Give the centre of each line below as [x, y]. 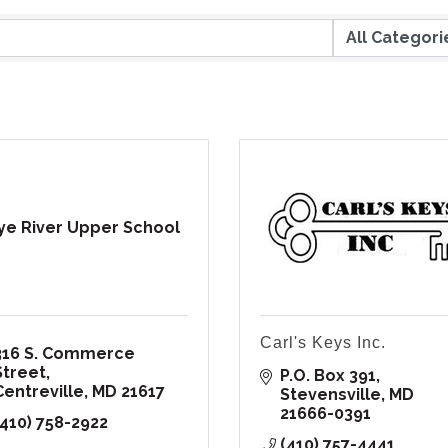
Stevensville [330, 395]
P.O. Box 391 [328, 376]
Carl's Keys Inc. [323, 343]
